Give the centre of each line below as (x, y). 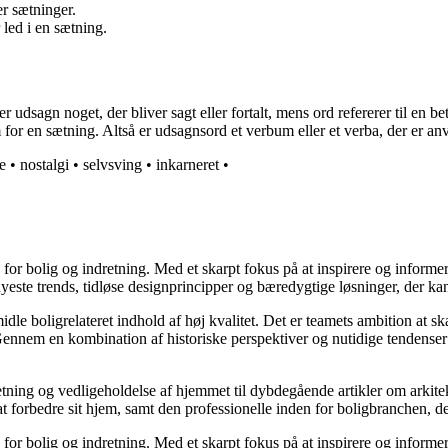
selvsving (112, 165)
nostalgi (44, 165)
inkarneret (187, 165)
